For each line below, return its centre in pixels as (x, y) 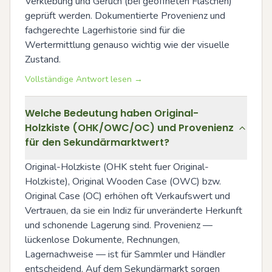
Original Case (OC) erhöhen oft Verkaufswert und (127, 196)
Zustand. (43, 59)
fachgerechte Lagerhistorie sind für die (105, 30)
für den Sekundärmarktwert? (97, 142)
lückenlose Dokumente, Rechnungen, (102, 240)
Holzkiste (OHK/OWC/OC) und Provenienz (129, 127)
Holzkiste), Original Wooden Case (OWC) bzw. (123, 181)
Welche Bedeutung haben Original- (112, 113)
